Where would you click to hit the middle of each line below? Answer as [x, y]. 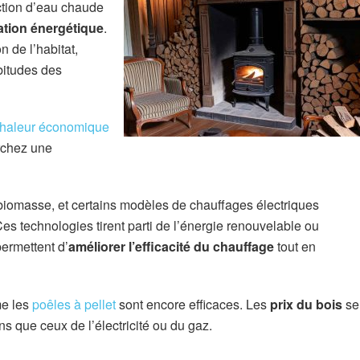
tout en [295, 247]
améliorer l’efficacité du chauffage [171, 247]
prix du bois [306, 304]
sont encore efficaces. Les [193, 304]
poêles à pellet [74, 304]
